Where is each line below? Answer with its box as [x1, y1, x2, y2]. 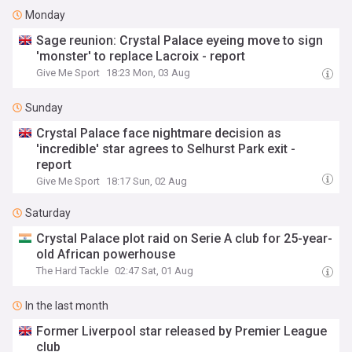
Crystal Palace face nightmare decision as [36, 126, 282, 141]
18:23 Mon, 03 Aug [106, 67, 191, 79]
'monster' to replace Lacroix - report [36, 49, 246, 64]
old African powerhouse [36, 247, 176, 262]
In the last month [25, 299, 108, 312]
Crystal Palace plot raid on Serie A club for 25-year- [36, 231, 333, 246]
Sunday [25, 101, 63, 114]
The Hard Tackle [36, 265, 109, 277]
